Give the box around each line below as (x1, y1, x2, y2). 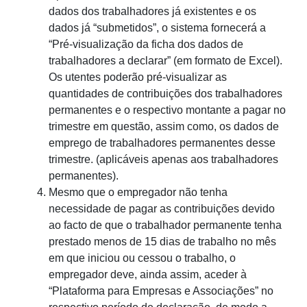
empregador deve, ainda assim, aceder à (49, 269, 247, 281)
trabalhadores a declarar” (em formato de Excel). (49, 55, 282, 67)
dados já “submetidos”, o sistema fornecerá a (49, 22, 266, 34)
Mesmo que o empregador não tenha (49, 186, 228, 199)
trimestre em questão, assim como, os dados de (49, 121, 279, 133)
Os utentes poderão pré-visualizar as (49, 71, 227, 84)
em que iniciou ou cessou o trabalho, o (49, 252, 236, 265)
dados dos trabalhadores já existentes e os (49, 5, 256, 18)
